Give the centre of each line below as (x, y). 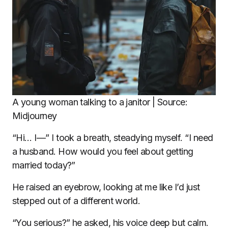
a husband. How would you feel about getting (103, 151)
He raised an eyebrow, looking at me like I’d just (106, 187)
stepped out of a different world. (76, 201)
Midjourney (35, 116)
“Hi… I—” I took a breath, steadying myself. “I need (113, 138)
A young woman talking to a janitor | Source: (100, 102)
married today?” (44, 165)
